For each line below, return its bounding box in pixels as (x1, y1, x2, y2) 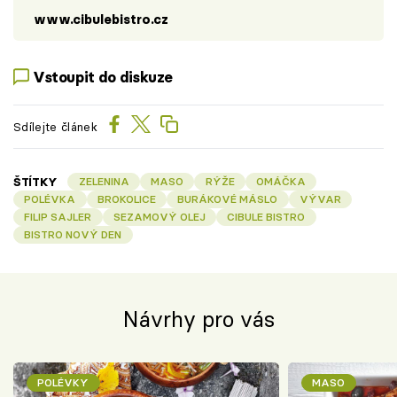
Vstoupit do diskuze (33, 67, 174, 86)
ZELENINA (78, 174, 129, 188)
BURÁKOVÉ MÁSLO (177, 191, 278, 206)
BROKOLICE (97, 191, 156, 206)
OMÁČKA (256, 174, 307, 188)
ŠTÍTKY (13, 174, 58, 189)
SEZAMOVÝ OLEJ (113, 209, 206, 223)
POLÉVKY (37, 376, 90, 390)
